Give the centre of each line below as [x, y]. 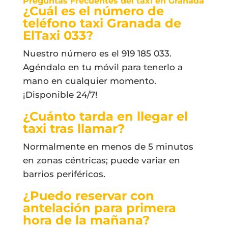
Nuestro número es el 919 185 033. [97, 53]
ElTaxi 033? [58, 35]
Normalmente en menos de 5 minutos [108, 146]
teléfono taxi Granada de [102, 23]
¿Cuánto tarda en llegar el [105, 116]
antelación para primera [99, 208]
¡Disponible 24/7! [60, 94]
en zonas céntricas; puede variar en [101, 160]
